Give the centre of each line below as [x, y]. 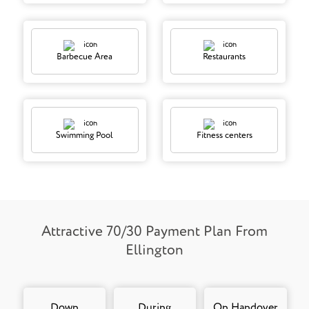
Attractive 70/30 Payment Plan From [154, 232]
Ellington [154, 250]
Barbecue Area [85, 57]
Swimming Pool [85, 136]
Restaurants [225, 57]
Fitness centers [224, 136]
